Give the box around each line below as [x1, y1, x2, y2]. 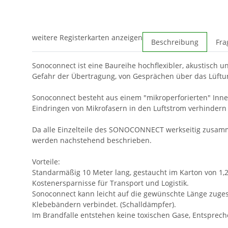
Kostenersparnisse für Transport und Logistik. [32, 178, 189, 188]
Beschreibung [151, 37, 198, 47]
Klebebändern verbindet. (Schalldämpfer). [32, 199, 176, 210]
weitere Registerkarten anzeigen [32, 33, 142, 43]
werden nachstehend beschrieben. [32, 135, 152, 146]
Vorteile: [32, 157, 60, 167]
